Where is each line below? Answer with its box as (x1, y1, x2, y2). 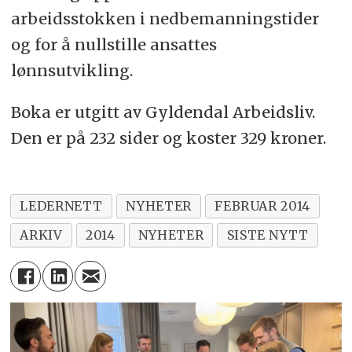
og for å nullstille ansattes (10, 35, 217, 55)
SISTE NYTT (226, 227, 310, 244)
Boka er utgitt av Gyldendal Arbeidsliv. (10, 102, 315, 123)
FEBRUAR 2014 (214, 198, 310, 214)
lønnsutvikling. (10, 60, 133, 81)
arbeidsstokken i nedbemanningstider (10, 9, 319, 29)
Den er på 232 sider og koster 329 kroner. (10, 128, 326, 148)
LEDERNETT (20, 198, 104, 214)
